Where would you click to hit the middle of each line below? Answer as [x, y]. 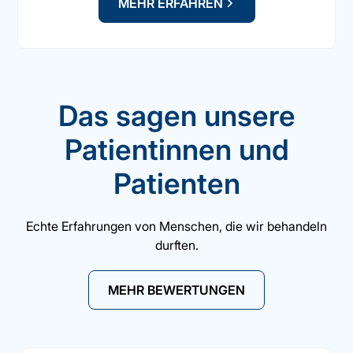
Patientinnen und [176, 150]
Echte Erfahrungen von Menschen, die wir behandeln [176, 227]
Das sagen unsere [176, 116]
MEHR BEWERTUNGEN [176, 290]
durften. [176, 245]
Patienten [176, 184]
